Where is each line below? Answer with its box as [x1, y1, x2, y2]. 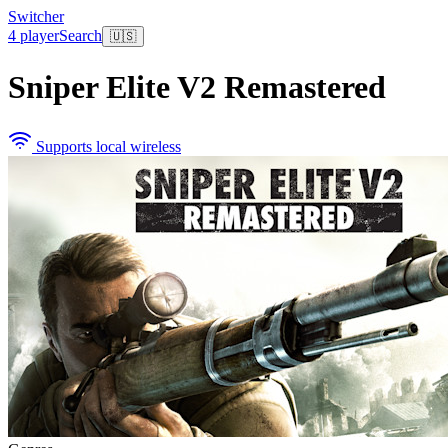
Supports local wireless [32, 137, 181, 155]
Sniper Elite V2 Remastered [8, 69, 386, 106]
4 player [8, 27, 59, 44]
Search [59, 27, 102, 44]
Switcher [8, 8, 64, 25]
